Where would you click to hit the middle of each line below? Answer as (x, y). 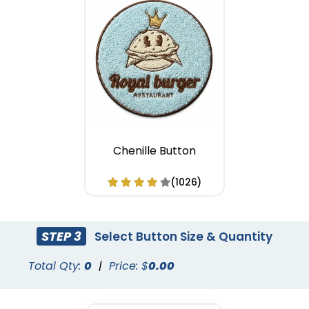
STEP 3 (61, 236)
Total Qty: (57, 266)
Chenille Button (154, 151)
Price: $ (129, 266)
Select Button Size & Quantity (182, 236)
